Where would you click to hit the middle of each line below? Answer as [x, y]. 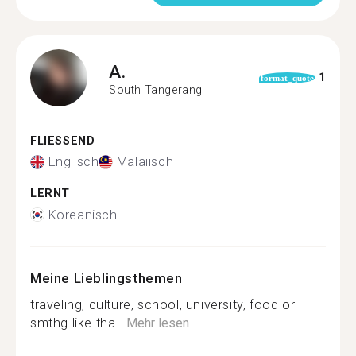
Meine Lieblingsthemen [106, 278]
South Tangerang [156, 90]
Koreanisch [83, 215]
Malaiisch [145, 162]
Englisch [74, 162]
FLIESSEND [58, 141]
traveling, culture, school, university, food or [163, 304]
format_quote [287, 77]
